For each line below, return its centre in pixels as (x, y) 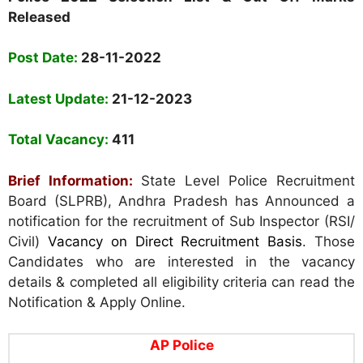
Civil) (28, 241)
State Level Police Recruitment (248, 180)
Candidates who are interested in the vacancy (181, 261)
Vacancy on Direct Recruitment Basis (175, 241)
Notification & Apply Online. (97, 302)
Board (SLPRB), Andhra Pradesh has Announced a (181, 201)
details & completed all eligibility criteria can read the (181, 282)
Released (39, 17)
